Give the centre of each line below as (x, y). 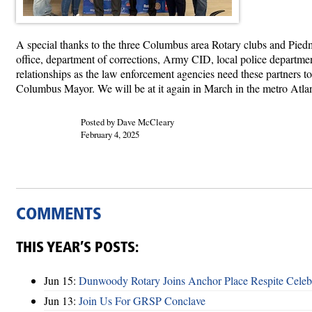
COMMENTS (59, 215)
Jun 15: (61, 281)
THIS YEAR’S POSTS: (77, 248)
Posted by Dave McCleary (127, 122)
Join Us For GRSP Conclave (142, 300)
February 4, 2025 (110, 134)
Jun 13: (61, 300)
